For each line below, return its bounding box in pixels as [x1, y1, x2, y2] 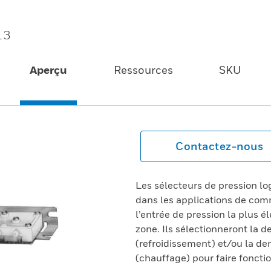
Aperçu [30, 64, 68, 76]
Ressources [113, 64, 173, 76]
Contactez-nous [175, 140, 264, 152]
